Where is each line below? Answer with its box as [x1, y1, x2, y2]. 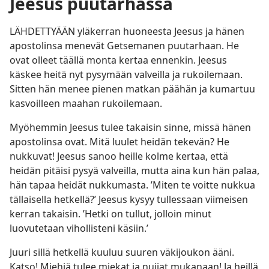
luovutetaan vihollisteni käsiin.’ [10, 222, 148, 235]
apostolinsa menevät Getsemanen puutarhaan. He [10, 39, 239, 52]
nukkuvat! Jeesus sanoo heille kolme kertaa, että [10, 150, 228, 163]
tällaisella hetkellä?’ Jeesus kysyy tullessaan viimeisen [10, 193, 248, 206]
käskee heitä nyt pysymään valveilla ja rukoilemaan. [10, 68, 243, 81]
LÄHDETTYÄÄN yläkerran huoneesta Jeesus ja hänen [10, 25, 244, 38]
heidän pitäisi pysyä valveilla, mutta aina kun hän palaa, [10, 164, 259, 177]
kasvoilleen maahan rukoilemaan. [10, 97, 162, 110]
